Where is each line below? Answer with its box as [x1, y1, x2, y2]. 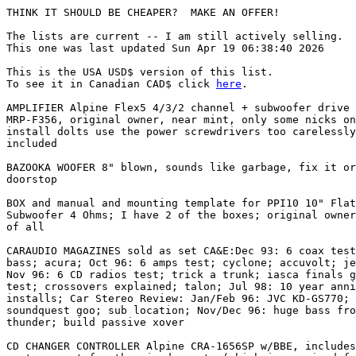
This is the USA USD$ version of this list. [6, 66, 273, 78]
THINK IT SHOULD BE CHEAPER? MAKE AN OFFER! [6, 6, 280, 18]
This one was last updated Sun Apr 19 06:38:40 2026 [6, 42, 324, 54]
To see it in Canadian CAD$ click [6, 78, 216, 90]
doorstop [6, 173, 57, 185]
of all [6, 221, 44, 233]
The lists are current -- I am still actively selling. [6, 30, 343, 42]
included [6, 137, 57, 149]
